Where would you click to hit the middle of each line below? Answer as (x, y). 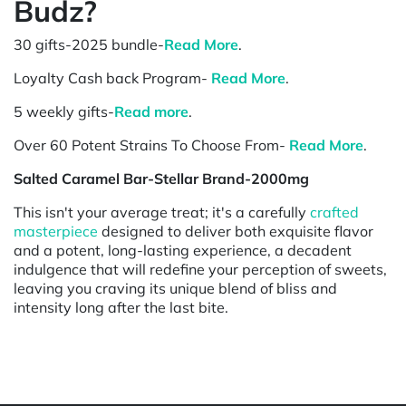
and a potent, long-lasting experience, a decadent (183, 250)
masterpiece (56, 231)
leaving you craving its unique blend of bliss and (175, 288)
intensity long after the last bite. (121, 307)
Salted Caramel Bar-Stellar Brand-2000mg (161, 178)
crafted (334, 212)
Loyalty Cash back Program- (112, 77)
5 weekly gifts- (64, 111)
